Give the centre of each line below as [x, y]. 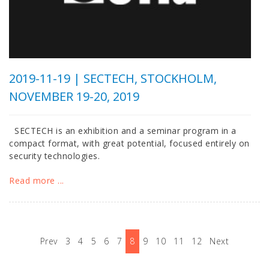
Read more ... [37, 180]
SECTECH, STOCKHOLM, [150, 78]
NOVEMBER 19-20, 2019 [74, 96]
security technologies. [54, 156]
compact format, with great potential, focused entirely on [129, 143]
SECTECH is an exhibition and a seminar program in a [123, 131]
